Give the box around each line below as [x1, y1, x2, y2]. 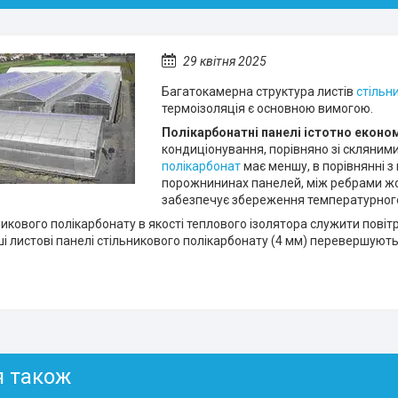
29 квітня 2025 [183, 54, 267, 68]
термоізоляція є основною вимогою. [162, 101, 373, 115]
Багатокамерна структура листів [162, 84, 356, 99]
